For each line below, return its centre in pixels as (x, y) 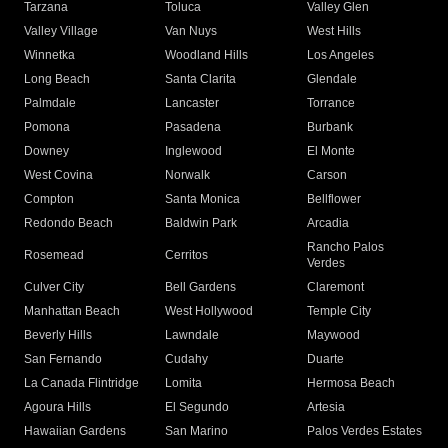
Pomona (47, 127)
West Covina (58, 175)
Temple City (338, 311)
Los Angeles (340, 55)
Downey (46, 151)
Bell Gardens (201, 287)
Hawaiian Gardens (75, 431)
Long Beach (57, 79)
